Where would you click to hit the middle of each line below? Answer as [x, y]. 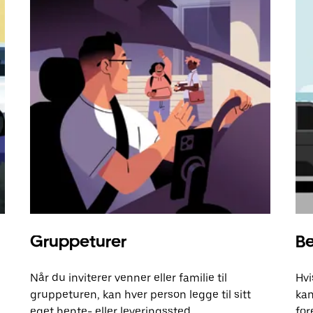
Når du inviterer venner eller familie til [129, 278]
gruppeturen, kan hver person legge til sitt [141, 295]
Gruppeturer [79, 242]
